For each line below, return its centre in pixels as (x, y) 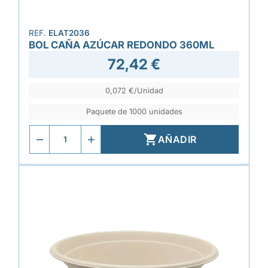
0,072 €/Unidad (134, 91)
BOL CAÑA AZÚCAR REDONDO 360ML (121, 45)
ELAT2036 (69, 33)
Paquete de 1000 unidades (134, 112)
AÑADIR (177, 139)
